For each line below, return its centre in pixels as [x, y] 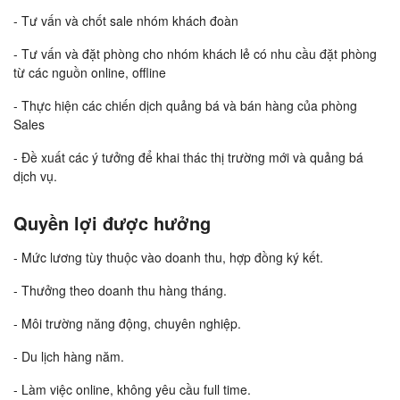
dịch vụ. [35, 176]
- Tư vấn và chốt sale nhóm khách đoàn [126, 21]
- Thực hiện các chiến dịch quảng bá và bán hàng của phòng [185, 106]
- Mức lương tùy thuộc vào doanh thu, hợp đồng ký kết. [168, 258]
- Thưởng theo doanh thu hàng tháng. [120, 291]
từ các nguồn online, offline [90, 73]
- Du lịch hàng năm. [69, 357]
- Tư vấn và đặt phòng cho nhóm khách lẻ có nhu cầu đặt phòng [195, 54]
